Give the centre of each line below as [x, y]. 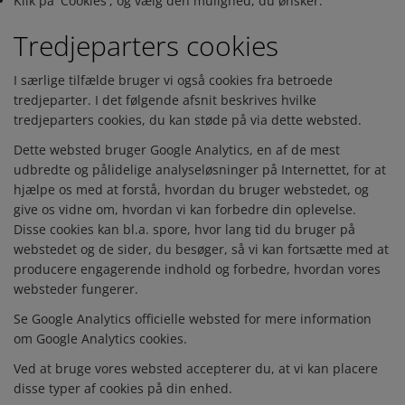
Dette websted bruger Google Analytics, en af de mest [177, 149]
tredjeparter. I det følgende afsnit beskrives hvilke [165, 99]
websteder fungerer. [76, 288]
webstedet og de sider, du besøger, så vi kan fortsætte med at [201, 249]
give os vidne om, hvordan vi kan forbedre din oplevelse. [185, 209]
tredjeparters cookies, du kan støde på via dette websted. [188, 119]
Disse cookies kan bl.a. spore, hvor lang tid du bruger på [184, 229]
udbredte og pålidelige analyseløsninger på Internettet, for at [200, 169]
